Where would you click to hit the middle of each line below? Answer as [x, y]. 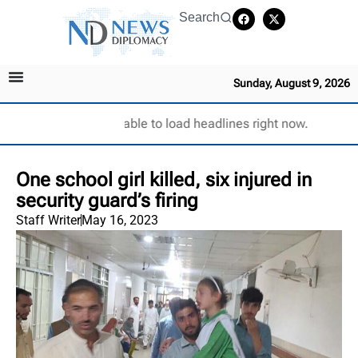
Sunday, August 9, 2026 [292, 83]
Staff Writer [48, 220]
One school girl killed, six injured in [164, 179]
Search [199, 17]
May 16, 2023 [120, 220]
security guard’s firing [107, 200]
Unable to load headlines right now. [207, 123]
